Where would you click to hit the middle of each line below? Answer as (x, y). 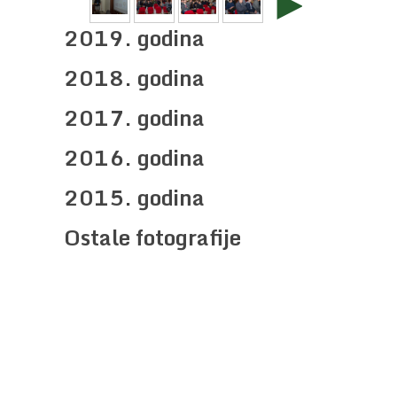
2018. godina (134, 77)
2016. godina (134, 157)
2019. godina (134, 37)
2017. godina (134, 117)
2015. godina (134, 197)
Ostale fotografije (152, 237)
